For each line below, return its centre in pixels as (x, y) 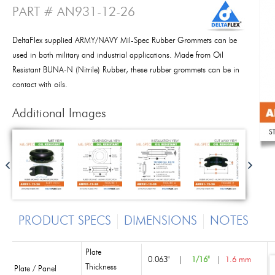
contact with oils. (40, 85)
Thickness (101, 267)
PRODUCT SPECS (65, 222)
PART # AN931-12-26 (74, 13)
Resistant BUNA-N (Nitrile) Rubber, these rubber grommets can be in (126, 70)
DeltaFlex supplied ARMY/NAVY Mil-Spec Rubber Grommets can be (125, 41)
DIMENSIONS (161, 222)
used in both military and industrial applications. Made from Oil (118, 56)
